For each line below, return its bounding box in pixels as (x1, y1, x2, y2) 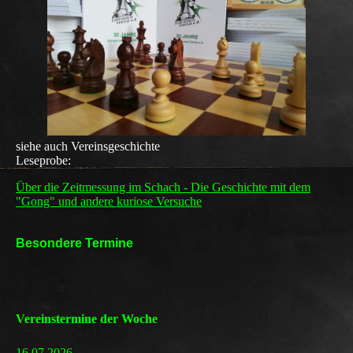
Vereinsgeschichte (68, 139, 160, 153)
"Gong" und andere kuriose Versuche (16, 194, 202, 208)
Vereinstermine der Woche (16, 311, 158, 325)
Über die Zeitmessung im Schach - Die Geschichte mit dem (16, 180, 310, 194)
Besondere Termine (16, 236, 133, 250)
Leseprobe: (16, 153, 71, 167)
